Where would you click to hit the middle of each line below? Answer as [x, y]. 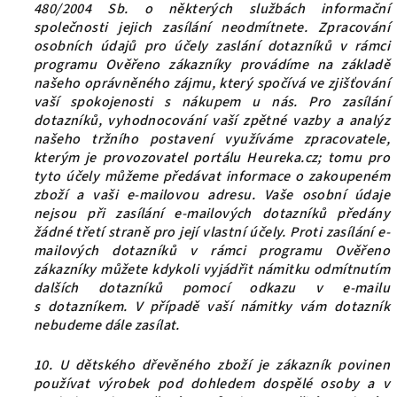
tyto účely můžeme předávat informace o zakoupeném [212, 176]
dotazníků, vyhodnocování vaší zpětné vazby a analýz [212, 121]
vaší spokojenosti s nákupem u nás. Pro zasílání [212, 102]
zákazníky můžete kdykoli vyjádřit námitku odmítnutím [212, 269]
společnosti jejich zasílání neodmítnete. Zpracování [212, 27]
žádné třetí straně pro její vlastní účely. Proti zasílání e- [212, 232]
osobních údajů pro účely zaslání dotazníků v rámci [212, 46]
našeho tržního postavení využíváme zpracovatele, [212, 139]
